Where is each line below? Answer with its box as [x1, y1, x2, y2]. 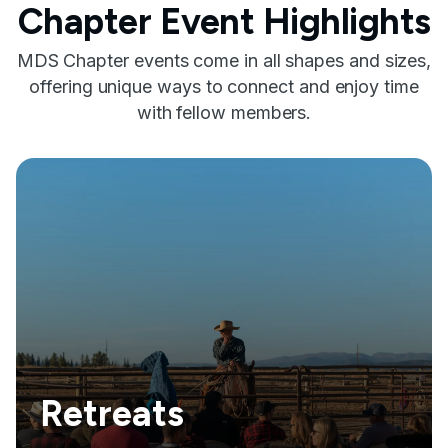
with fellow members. [136, 102, 312, 124]
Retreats [40, 392, 184, 436]
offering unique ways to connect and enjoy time [29, 76, 419, 98]
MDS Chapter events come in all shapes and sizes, [16, 50, 432, 72]
